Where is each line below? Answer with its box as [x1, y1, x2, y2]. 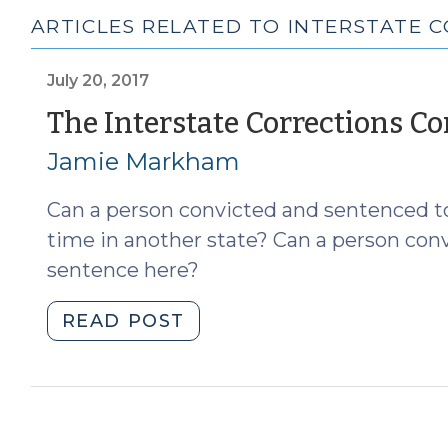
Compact [184, 386, 283, 409]
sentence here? [46, 257, 199, 282]
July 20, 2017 [46, 70, 149, 90]
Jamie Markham [46, 146, 240, 176]
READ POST [61, 309, 186, 332]
